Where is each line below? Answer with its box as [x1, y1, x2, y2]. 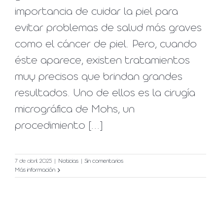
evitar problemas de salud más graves [15, 24, 202, 34]
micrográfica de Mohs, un [15, 105, 135, 115]
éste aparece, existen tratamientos [15, 56, 190, 66]
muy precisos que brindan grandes [15, 73, 183, 82]
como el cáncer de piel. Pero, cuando [15, 40, 197, 50]
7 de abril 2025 [15, 159, 52, 164]
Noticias [58, 159, 78, 164]
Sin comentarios [85, 159, 123, 164]
